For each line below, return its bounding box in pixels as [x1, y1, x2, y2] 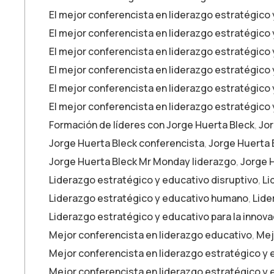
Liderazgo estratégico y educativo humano [49, 191, 248, 206]
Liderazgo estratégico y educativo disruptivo [49, 173, 258, 187]
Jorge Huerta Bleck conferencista [49, 136, 204, 150]
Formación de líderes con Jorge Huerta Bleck [49, 118, 254, 132]
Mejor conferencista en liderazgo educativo [49, 228, 252, 242]
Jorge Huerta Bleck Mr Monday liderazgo [49, 155, 236, 169]
